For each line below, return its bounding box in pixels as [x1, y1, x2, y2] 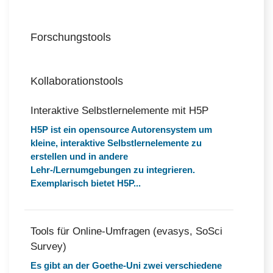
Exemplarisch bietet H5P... [30, 178, 141, 188]
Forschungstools [30, 31, 111, 43]
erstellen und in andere [30, 151, 128, 161]
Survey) [30, 241, 66, 252]
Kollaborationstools [30, 75, 123, 87]
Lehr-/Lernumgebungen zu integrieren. [30, 165, 195, 175]
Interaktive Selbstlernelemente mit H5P [30, 105, 208, 116]
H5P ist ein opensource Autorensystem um [30, 124, 212, 135]
